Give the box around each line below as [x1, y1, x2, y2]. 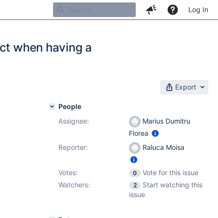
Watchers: [58, 181, 90, 189]
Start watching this [143, 181, 202, 189]
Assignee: [58, 117, 89, 125]
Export [175, 83, 196, 91]
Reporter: [58, 143, 88, 151]
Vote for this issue [143, 168, 199, 177]
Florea [129, 129, 150, 138]
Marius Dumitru [141, 117, 190, 125]
